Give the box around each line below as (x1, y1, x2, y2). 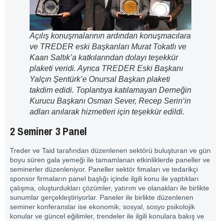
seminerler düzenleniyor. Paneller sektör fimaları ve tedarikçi (10, 165, 198, 173)
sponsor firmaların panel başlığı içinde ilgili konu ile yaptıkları (10, 174, 199, 183)
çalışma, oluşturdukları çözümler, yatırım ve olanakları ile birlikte (10, 184, 209, 192)
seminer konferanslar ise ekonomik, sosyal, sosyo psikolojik (10, 202, 195, 211)
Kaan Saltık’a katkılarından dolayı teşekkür (30, 53, 178, 62)
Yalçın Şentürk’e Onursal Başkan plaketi (30, 74, 170, 83)
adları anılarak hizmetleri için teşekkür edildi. (30, 107, 184, 116)
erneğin (165, 85, 191, 94)
